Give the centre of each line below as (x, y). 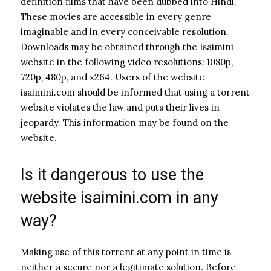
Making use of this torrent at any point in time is (126, 252)
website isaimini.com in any (119, 198)
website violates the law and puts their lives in (120, 107)
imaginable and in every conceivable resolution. (125, 31)
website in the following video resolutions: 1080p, (127, 62)
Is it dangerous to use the (112, 175)
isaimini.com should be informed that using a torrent (135, 92)
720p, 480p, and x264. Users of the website (113, 77)
